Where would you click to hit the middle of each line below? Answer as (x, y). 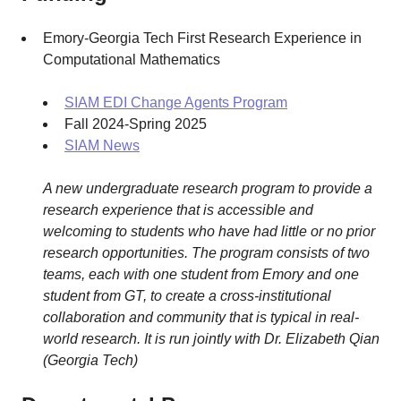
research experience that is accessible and (178, 210)
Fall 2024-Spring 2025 (136, 124)
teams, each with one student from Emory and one (201, 274)
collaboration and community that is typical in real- (201, 317)
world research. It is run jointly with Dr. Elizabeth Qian (211, 339)
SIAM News (102, 145)
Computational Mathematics (132, 60)
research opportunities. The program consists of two (206, 253)
